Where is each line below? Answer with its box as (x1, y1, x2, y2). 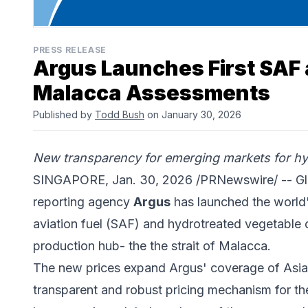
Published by (33, 109, 95, 121)
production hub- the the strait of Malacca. (33, 239, 271, 254)
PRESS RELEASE (33, 45, 107, 56)
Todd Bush (95, 109, 144, 121)
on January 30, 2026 (144, 109, 241, 121)
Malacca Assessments (33, 80, 270, 106)
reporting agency (33, 195, 133, 210)
